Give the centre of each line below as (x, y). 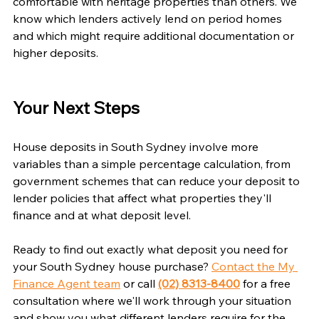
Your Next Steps (76, 107)
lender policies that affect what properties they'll (143, 198)
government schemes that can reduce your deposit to (158, 181)
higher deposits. (56, 52)
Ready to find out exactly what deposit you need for (152, 249)
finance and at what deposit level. (102, 215)
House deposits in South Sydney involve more (137, 146)
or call (139, 283)
